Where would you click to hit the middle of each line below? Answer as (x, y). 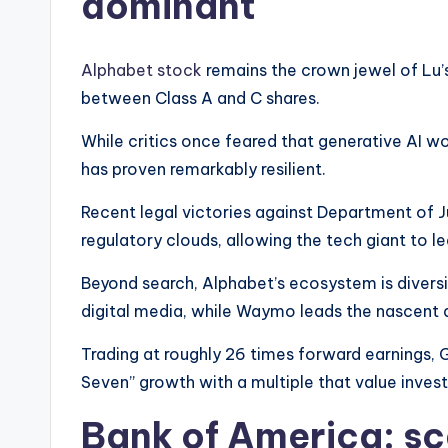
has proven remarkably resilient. (203, 169)
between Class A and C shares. (200, 98)
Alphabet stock (141, 70)
